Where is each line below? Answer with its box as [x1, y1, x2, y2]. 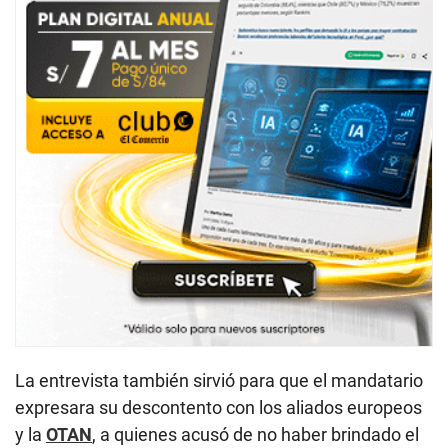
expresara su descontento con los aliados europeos [15, 397, 422, 419]
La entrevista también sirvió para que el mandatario [15, 370, 423, 392]
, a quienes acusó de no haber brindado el [92, 424, 419, 446]
